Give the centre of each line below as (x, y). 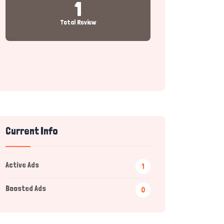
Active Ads (22, 165)
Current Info (32, 131)
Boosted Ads (26, 188)
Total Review (78, 22)
